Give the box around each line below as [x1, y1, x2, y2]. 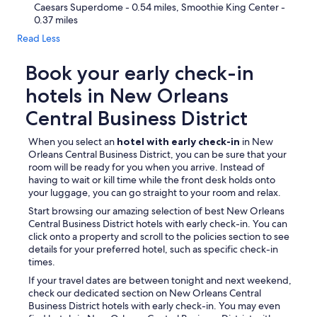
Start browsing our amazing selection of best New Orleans [28, 204, 284, 217]
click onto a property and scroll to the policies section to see [28, 230, 289, 243]
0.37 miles [34, 13, 78, 26]
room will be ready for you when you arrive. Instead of [28, 161, 265, 173]
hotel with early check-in [117, 135, 240, 148]
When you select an [28, 135, 117, 148]
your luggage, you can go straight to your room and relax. [28, 186, 283, 199]
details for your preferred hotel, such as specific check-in [28, 243, 278, 255]
